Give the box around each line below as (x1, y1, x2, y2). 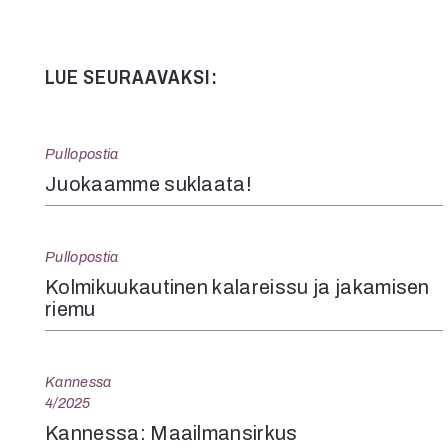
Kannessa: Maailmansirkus (45, 421, 298, 444)
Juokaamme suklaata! (45, 172, 253, 195)
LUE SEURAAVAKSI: (45, 65, 218, 88)
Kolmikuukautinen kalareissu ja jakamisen (45, 275, 430, 298)
